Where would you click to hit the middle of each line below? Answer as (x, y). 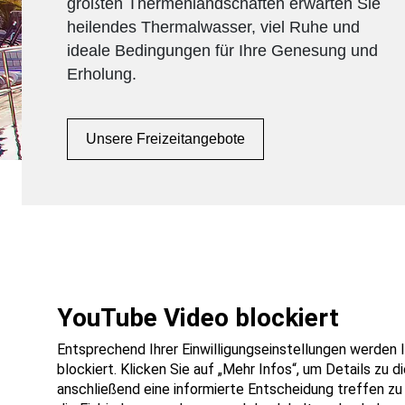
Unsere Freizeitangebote (165, 138)
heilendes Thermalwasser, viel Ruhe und (213, 28)
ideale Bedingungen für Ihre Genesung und (222, 51)
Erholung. (102, 75)
